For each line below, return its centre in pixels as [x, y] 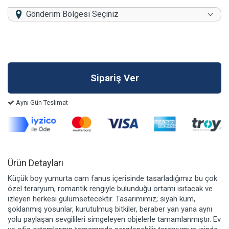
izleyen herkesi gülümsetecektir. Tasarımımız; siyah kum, [101, 199]
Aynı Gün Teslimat [41, 103]
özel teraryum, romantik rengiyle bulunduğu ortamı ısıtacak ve [110, 189]
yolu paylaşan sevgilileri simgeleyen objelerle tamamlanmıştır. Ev [114, 220]
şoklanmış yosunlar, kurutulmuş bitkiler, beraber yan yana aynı [110, 209]
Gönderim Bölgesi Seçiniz [72, 14]
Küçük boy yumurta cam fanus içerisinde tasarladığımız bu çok [112, 179]
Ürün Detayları [36, 163]
